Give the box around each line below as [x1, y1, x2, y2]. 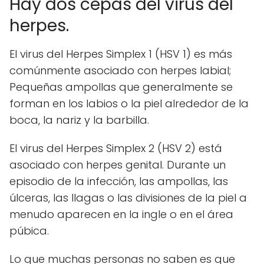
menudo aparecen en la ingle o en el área [9, 206, 233, 222]
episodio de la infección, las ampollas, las [9, 173, 228, 189]
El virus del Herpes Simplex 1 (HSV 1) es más [9, 46, 232, 61]
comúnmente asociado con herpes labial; [9, 62, 231, 78]
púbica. [9, 223, 49, 238]
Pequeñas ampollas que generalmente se [9, 79, 233, 94]
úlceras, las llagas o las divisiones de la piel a [9, 190, 247, 205]
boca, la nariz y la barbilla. [9, 112, 149, 127]
